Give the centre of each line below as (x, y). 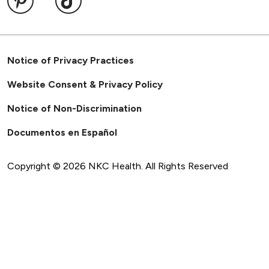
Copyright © (35, 166)
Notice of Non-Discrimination (74, 108)
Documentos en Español (62, 132)
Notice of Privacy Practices (71, 60)
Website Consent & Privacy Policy (85, 84)
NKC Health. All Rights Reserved (158, 166)
